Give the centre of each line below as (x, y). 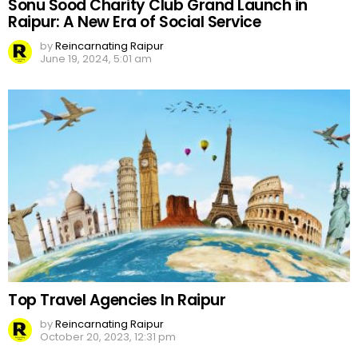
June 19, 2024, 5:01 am (96, 59)
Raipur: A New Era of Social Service (135, 22)
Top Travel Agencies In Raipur (117, 300)
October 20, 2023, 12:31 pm (108, 337)
